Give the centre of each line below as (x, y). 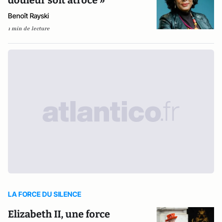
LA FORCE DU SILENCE (45, 194)
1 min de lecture (29, 29)
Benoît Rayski (28, 16)
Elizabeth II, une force (59, 214)
